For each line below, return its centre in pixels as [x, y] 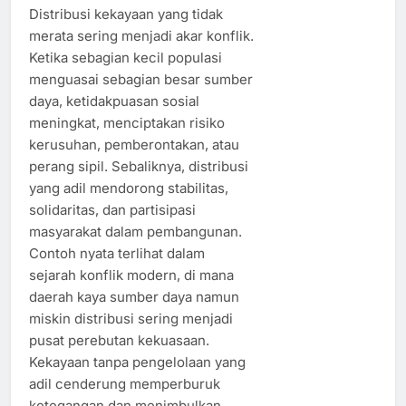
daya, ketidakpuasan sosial [114, 101]
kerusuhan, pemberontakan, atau [134, 144]
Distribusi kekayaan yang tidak [126, 14]
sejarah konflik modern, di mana [131, 275]
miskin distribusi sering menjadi [131, 318]
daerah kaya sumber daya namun [134, 296]
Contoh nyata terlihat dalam [117, 253]
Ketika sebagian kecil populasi [126, 57]
